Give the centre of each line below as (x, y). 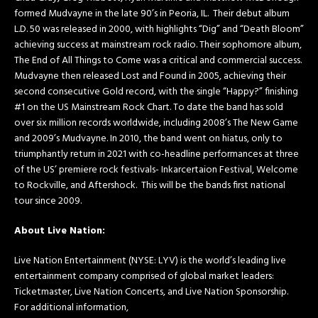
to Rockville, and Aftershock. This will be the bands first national (150, 185)
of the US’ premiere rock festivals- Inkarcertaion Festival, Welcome (156, 170)
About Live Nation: (60, 231)
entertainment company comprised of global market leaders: (144, 276)
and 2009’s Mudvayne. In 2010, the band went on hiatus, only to (148, 138)
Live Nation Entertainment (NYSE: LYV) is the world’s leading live (150, 261)
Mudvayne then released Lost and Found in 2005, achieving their (150, 76)
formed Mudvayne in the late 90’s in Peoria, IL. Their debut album (152, 13)
